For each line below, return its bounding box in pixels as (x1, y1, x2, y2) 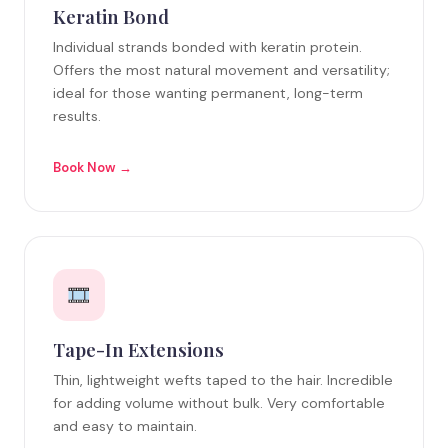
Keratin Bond (53, 4, 169, 30)
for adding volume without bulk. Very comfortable (53, 394, 385, 413)
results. (53, 107, 101, 126)
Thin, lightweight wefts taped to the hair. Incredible (53, 371, 393, 390)
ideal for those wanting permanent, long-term (53, 84, 363, 103)
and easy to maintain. (53, 417, 197, 436)
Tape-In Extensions (53, 337, 224, 363)
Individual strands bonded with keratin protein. (53, 38, 362, 57)
